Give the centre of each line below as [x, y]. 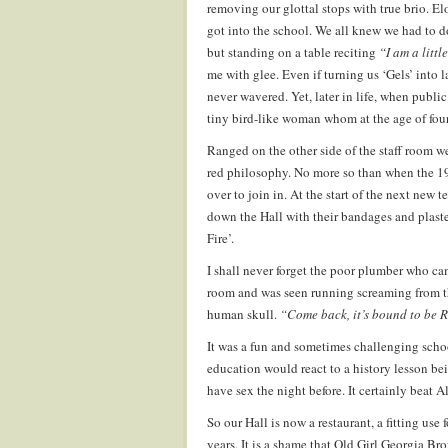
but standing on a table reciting [293, 52]
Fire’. [220, 238]
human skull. [243, 314]
